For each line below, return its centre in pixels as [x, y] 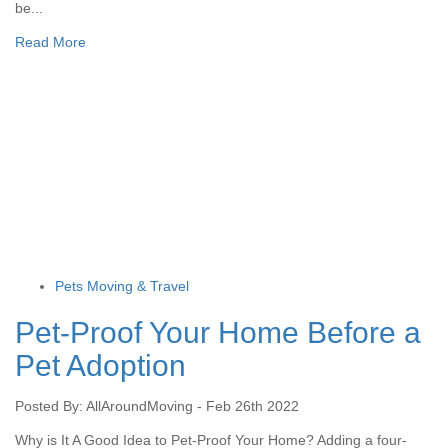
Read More [50, 41]
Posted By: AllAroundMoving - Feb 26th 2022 [157, 405]
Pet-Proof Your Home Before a [218, 332]
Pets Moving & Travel [122, 285]
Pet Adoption [100, 365]
